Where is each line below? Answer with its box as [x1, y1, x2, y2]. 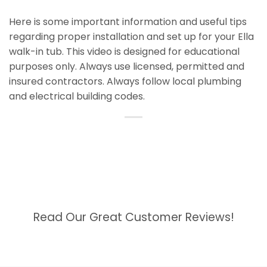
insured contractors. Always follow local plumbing [9, 74, 241, 89]
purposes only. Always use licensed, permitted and [9, 60, 244, 74]
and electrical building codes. [9, 89, 145, 104]
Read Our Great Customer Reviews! [33, 209, 234, 226]
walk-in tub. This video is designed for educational [9, 45, 240, 59]
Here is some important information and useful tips [9, 15, 247, 29]
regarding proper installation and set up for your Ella [9, 30, 254, 44]
